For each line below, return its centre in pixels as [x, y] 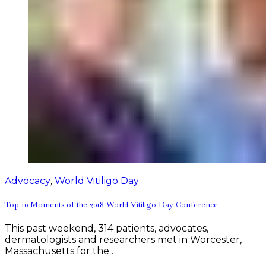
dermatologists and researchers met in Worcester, [123, 240]
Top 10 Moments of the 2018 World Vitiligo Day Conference [111, 205]
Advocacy [28, 180]
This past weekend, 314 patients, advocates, [107, 229]
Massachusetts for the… [60, 251]
